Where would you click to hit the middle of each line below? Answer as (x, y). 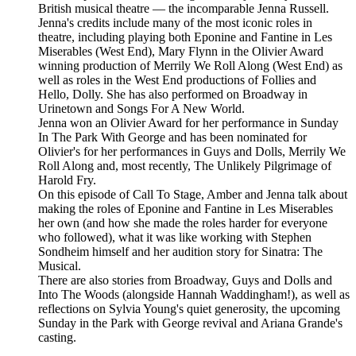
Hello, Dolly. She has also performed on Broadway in (173, 95)
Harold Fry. (67, 180)
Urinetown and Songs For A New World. (141, 109)
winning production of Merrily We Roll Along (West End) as (190, 66)
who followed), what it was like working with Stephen (175, 238)
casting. (57, 338)
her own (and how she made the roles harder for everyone (183, 223)
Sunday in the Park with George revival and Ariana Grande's (190, 323)
